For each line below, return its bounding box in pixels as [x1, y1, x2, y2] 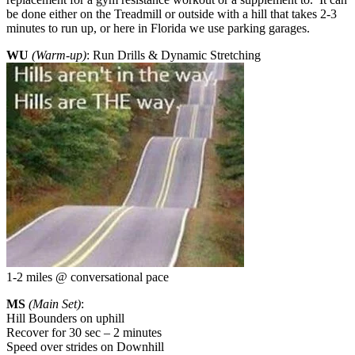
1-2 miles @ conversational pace [6, 270, 169, 284]
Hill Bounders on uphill [6, 311, 124, 326]
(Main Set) [29, 297, 81, 311]
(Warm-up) [32, 48, 86, 63]
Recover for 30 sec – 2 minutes [6, 326, 162, 340]
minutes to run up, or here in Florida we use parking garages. [6, 21, 310, 36]
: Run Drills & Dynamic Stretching [86, 48, 261, 63]
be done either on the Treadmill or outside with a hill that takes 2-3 [6, 7, 337, 21]
